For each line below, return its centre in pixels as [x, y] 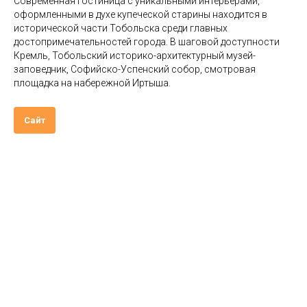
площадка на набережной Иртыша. [92, 83]
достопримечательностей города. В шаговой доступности [147, 41]
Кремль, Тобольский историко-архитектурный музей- [135, 55]
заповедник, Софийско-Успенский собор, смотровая [135, 69]
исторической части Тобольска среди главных [121, 28]
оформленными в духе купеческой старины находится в [140, 14]
